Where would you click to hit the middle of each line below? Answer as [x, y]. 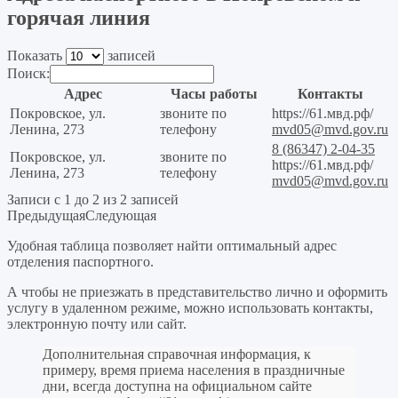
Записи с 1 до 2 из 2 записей [93, 199]
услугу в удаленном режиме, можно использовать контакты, [190, 307]
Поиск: [28, 73]
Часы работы [214, 93]
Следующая [121, 215]
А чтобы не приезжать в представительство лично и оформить [197, 291]
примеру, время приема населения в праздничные [194, 370]
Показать [36, 55]
